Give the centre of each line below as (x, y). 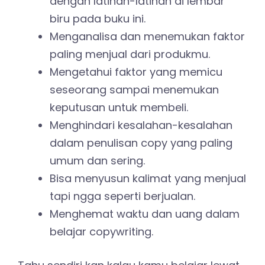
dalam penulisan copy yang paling (141, 143)
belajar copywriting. (101, 231)
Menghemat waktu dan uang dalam (145, 214)
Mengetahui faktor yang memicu (136, 72)
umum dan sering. (97, 160)
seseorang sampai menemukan (134, 89)
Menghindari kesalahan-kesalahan (141, 125)
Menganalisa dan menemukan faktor (147, 36)
